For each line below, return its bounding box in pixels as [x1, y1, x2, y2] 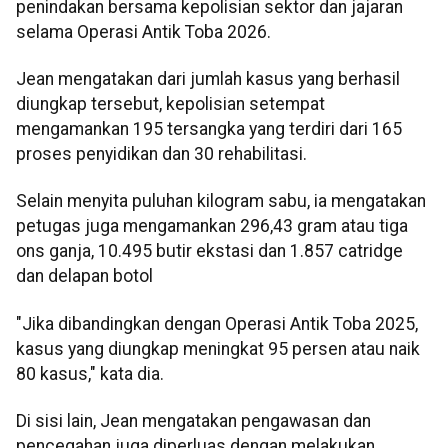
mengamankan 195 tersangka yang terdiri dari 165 [16, 118, 402, 139]
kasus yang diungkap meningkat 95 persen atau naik [16, 338, 420, 359]
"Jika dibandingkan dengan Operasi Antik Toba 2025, [16, 313, 418, 334]
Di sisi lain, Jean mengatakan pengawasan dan [16, 411, 371, 432]
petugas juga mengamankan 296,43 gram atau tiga [16, 216, 408, 237]
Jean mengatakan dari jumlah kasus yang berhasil [16, 68, 400, 89]
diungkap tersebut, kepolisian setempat [16, 93, 325, 114]
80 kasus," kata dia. [16, 363, 164, 384]
